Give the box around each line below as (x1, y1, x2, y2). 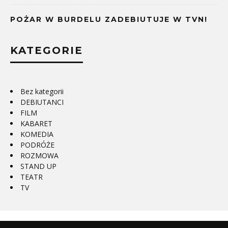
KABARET (20, 119, 52, 128)
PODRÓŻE (20, 140, 54, 150)
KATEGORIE (10, 44, 83, 56)
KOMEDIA (20, 129, 53, 139)
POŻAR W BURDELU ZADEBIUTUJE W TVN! (10, 15, 208, 24)
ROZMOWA (20, 151, 59, 160)
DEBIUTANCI (20, 97, 64, 107)
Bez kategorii (20, 87, 64, 96)
